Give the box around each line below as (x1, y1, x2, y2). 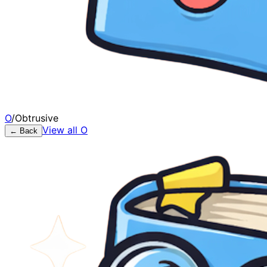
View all (42, 124, 80, 136)
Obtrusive (15, 112, 58, 124)
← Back (10, 126, 38, 135)
